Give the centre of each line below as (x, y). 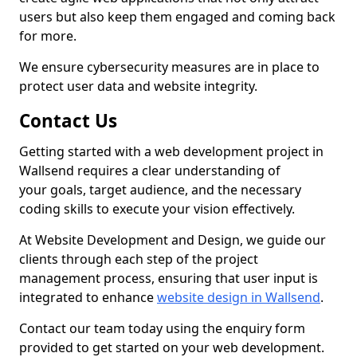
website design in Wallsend (239, 297)
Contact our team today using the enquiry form (162, 328)
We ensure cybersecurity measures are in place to (169, 67)
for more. (48, 36)
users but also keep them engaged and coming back (177, 17)
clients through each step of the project (139, 259)
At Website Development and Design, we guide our (173, 240)
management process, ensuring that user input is (169, 278)
